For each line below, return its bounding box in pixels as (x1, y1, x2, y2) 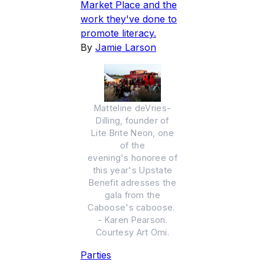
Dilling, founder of (96, 115, 169, 126)
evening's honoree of (88, 153, 177, 163)
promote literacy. (80, 27, 156, 40)
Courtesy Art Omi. (96, 227, 169, 238)
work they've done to (80, 13, 177, 25)
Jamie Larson (95, 41, 156, 54)
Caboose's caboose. (88, 202, 177, 213)
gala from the (105, 190, 160, 201)
